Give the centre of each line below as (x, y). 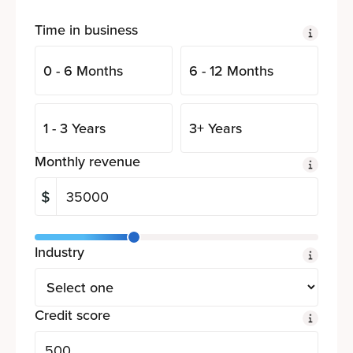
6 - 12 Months (231, 71)
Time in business (86, 30)
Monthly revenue (87, 161)
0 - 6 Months (83, 71)
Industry (59, 252)
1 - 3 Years (74, 128)
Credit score (72, 315)
